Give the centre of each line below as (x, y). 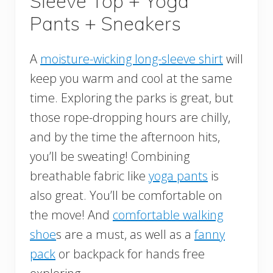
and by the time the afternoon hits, (125, 137)
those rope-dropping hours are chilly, (130, 118)
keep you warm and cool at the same (131, 79)
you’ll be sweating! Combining (110, 157)
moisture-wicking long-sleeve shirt (132, 59)
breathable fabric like (89, 176)
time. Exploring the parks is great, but (132, 98)
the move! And (71, 215)
